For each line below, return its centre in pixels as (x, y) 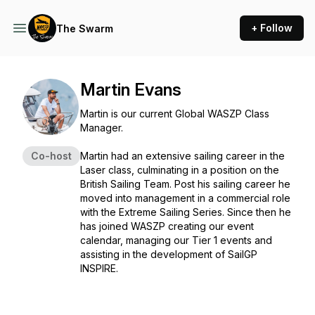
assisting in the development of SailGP (169, 254)
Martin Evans (131, 90)
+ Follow (272, 28)
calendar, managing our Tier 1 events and (176, 240)
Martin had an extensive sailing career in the (182, 156)
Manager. (102, 128)
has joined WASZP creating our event (167, 226)
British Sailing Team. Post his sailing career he (185, 184)
